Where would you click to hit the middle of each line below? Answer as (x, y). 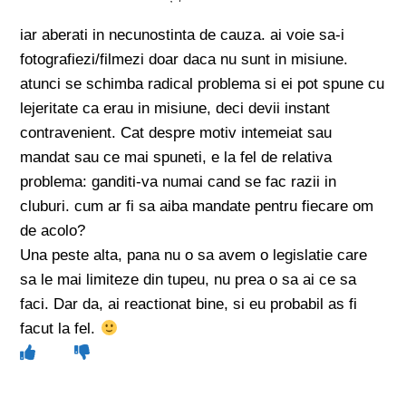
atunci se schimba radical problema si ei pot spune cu (203, 84)
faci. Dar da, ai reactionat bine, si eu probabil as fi (189, 304)
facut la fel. (60, 329)
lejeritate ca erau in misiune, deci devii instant (175, 108)
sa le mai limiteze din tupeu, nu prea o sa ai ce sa (188, 280)
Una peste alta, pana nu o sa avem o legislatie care (194, 255)
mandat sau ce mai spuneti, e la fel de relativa (176, 157)
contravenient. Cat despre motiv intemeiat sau (176, 133)
